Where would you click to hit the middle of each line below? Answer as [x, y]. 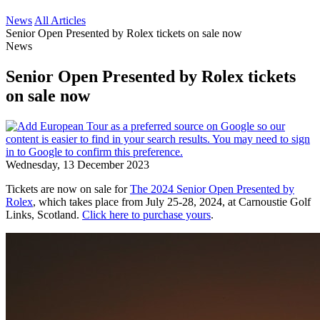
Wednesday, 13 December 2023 [77, 164]
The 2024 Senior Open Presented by [212, 189]
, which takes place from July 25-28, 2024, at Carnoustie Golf [172, 201]
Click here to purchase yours [146, 214]
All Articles [60, 20]
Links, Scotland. [44, 214]
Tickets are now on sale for [68, 189]
